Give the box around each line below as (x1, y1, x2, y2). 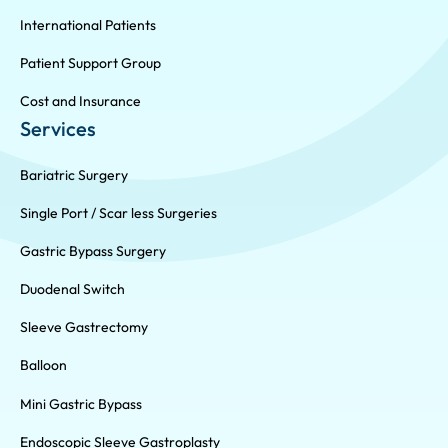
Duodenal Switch (20, 280, 125, 299)
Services (20, 116, 96, 142)
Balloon (20, 356, 67, 375)
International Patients (20, 15, 156, 34)
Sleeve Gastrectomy (20, 318, 148, 337)
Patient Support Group (20, 53, 161, 72)
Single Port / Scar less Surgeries (20, 204, 217, 223)
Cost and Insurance (20, 92, 141, 111)
